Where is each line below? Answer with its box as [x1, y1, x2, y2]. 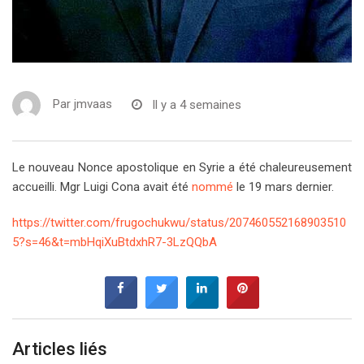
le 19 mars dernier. [233, 180, 334, 195]
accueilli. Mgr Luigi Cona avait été [12, 180, 192, 195]
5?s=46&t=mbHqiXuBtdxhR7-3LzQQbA [12, 235, 217, 250]
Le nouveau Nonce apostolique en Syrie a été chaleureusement [12, 160, 352, 175]
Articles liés [12, 339, 107, 360]
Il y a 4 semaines [152, 97, 241, 112]
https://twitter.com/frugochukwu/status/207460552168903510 [12, 215, 346, 231]
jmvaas [74, 97, 112, 112]
